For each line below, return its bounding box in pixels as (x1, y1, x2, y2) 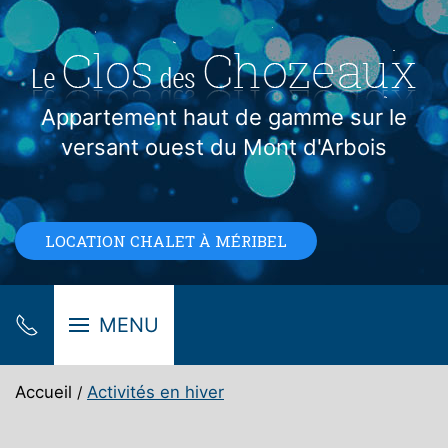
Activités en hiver (87, 382, 224, 402)
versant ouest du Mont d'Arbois (61, 134, 387, 160)
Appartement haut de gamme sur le (41, 104, 407, 130)
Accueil (15, 382, 72, 402)
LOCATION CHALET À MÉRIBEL (45, 231, 287, 251)
